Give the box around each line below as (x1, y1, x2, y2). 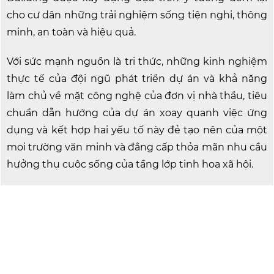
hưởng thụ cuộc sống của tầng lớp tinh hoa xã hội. (7, 158, 253, 170)
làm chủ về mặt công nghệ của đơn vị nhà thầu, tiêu (7, 90, 267, 102)
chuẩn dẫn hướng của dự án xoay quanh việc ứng (7, 107, 267, 119)
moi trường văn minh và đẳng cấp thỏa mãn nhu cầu (7, 141, 267, 153)
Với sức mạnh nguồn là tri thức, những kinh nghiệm (7, 56, 267, 67)
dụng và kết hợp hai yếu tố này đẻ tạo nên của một (7, 124, 267, 136)
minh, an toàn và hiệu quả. (7, 26, 136, 38)
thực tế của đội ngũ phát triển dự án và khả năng (7, 73, 267, 84)
